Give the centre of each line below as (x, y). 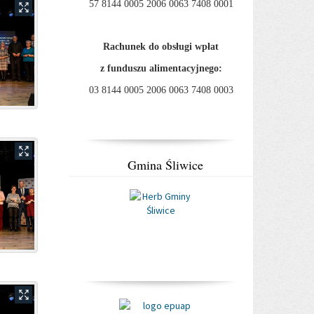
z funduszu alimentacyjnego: (161, 68)
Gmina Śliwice (166, 165)
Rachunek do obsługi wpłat (161, 47)
